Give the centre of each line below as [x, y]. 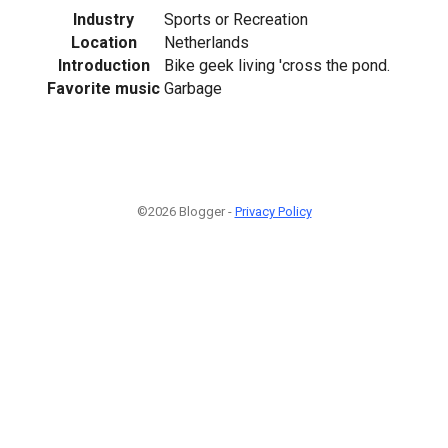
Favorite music [103, 88]
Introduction [103, 65]
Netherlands [206, 42]
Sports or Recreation [236, 19]
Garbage [193, 88]
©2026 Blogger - [185, 211]
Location [103, 42]
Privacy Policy [273, 211]
